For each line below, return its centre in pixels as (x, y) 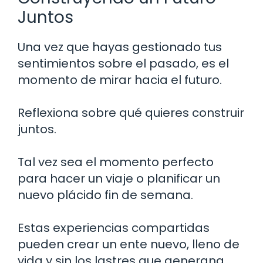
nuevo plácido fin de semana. (105, 195)
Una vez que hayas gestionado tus (120, 47)
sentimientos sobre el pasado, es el (123, 63)
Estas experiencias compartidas (114, 227)
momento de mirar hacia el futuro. (120, 80)
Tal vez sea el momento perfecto (116, 162)
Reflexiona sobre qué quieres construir (131, 112)
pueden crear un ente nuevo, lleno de (129, 244)
